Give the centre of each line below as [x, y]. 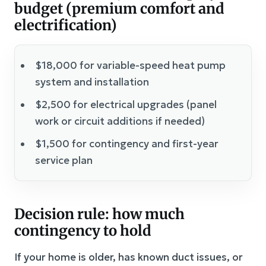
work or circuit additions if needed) [120, 121]
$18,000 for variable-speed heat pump [130, 65]
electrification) [66, 25]
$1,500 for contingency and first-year [127, 144]
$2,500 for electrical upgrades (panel [126, 104]
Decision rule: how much [99, 214]
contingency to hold [83, 231]
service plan [64, 160]
